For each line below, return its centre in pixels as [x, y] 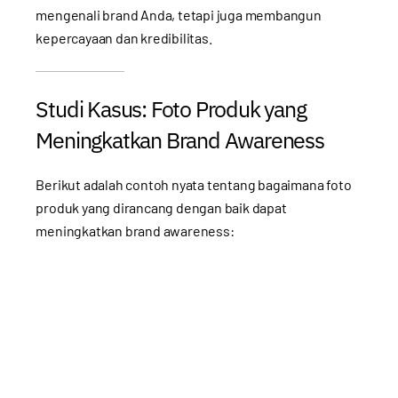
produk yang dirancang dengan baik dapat [161, 207]
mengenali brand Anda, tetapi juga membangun [179, 14]
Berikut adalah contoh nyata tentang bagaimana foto [194, 184]
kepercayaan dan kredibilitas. [124, 37]
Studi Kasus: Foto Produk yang [171, 108]
